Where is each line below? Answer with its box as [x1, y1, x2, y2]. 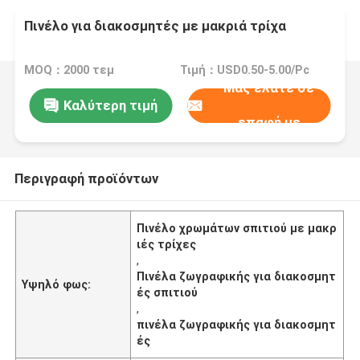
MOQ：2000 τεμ [24, 63, 115, 77]
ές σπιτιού [137, 285, 198, 299]
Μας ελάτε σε [223, 80, 315, 96]
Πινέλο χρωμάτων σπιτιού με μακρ [137, 221, 337, 235]
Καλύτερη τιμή [63, 96, 157, 113]
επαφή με [237, 114, 301, 131]
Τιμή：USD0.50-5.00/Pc [179, 63, 309, 77]
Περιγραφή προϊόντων [14, 170, 158, 186]
